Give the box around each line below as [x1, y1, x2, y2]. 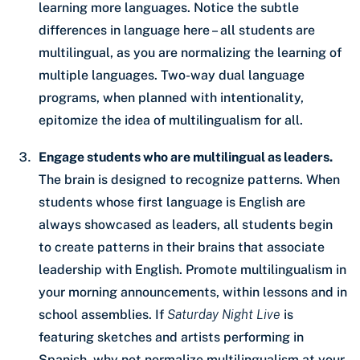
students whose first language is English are [39, 194, 305, 211]
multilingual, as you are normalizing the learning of [39, 45, 342, 61]
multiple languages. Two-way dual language [39, 67, 305, 84]
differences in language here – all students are [39, 22, 315, 39]
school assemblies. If [39, 307, 167, 323]
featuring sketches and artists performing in [39, 329, 304, 346]
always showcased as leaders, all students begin [39, 217, 333, 233]
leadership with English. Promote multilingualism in [39, 262, 346, 278]
